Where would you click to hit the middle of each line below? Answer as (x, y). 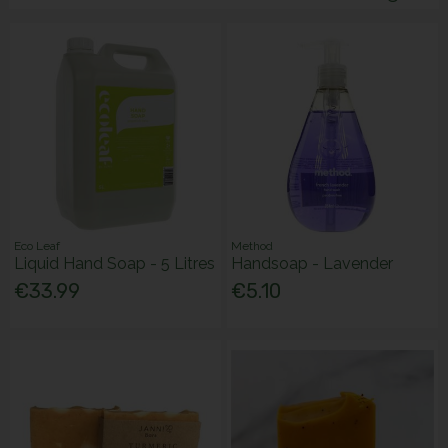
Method (252, 245)
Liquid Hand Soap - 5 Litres (115, 263)
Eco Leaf (37, 245)
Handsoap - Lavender (312, 263)
